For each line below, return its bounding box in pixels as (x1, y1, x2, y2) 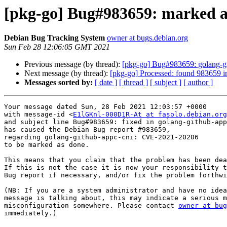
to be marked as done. (4, 141, 89, 149)
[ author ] (183, 78, 213, 87)
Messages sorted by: (24, 78, 93, 87)
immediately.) (4, 209, 57, 217)
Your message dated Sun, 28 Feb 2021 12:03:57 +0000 (4, 103, 207, 111)
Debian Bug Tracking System (4, 33, 105, 43)
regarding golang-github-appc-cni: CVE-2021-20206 (4, 133, 199, 141)
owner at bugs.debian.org (107, 33, 188, 43)
